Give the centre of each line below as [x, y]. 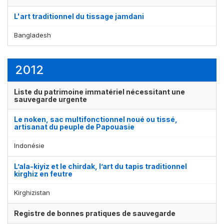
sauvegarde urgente [50, 99]
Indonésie [29, 145]
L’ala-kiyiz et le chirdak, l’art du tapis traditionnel [100, 166]
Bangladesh [32, 35]
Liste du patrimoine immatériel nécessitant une [99, 91]
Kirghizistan [32, 192]
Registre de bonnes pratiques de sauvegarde [95, 213]
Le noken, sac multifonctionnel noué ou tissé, [96, 119]
